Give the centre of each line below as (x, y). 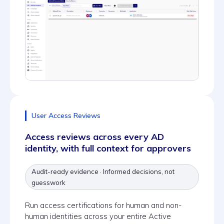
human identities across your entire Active (98, 216)
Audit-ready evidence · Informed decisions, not (103, 171)
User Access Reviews (66, 115)
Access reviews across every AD (94, 136)
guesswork (48, 182)
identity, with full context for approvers (108, 148)
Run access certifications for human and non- (103, 205)
